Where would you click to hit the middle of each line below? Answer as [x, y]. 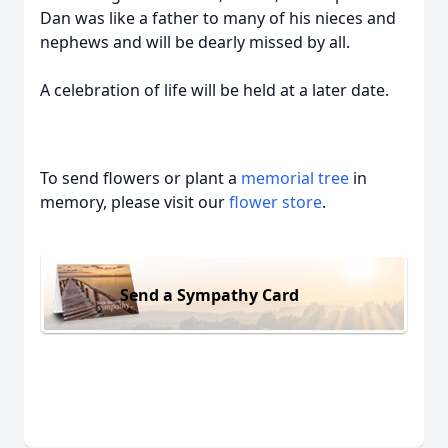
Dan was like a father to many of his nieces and [218, 18]
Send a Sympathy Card [209, 294]
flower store [275, 202]
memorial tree [295, 178]
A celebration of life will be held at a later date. [214, 90]
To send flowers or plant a [140, 178]
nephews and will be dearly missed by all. [195, 42]
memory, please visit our [134, 202]
